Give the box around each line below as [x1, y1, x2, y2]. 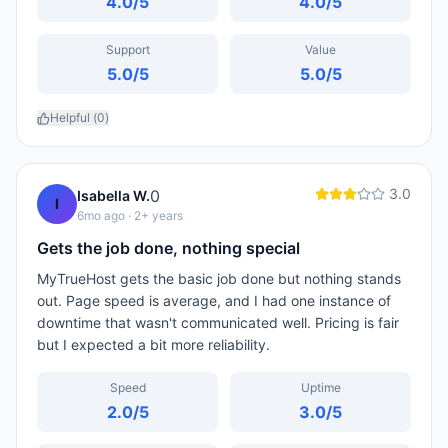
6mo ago [77, 208, 125, 223]
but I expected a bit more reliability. [37, 336, 270, 353]
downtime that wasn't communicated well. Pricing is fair [37, 314, 399, 331]
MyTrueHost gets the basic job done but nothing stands [37, 270, 401, 287]
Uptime [300, 380, 341, 395]
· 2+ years [125, 208, 183, 223]
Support [105, 42, 150, 57]
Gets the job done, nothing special [37, 238, 300, 258]
